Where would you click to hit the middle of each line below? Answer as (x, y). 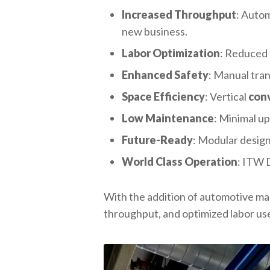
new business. (156, 31)
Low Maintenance (168, 118)
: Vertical (227, 96)
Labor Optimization (171, 53)
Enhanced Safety (165, 75)
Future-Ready (158, 140)
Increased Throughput (179, 14)
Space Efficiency (164, 96)
